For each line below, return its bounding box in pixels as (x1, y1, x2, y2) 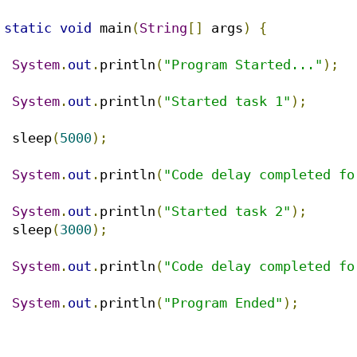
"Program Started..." (163, 57, 323, 73)
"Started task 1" (163, 93, 291, 110)
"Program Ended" (163, 295, 283, 312)
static (4, 20, 52, 37)
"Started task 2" (163, 203, 291, 220)
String (139, 20, 187, 37)
